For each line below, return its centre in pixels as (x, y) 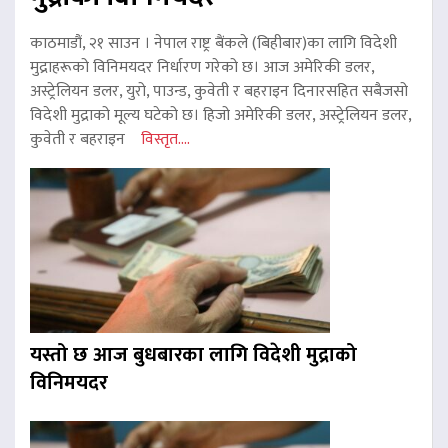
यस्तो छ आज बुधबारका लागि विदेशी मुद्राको (193, 355)
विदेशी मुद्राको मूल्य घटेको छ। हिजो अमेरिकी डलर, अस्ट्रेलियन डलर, (220, 116)
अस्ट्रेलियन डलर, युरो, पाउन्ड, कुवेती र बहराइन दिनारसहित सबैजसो (219, 92)
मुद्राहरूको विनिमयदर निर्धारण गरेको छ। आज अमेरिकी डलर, (202, 68)
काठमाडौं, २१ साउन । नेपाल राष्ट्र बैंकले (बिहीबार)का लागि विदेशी (213, 44)
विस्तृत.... (165, 140)
